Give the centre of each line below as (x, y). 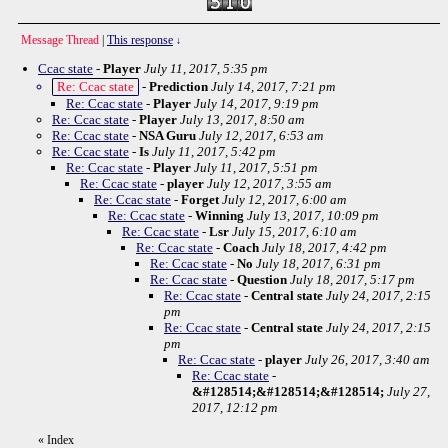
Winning (219, 215)
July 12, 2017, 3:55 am (269, 183)
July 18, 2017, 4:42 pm (324, 247)
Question (262, 279)
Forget (200, 199)
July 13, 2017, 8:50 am (242, 119)
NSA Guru (167, 135)
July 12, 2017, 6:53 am (261, 135)
